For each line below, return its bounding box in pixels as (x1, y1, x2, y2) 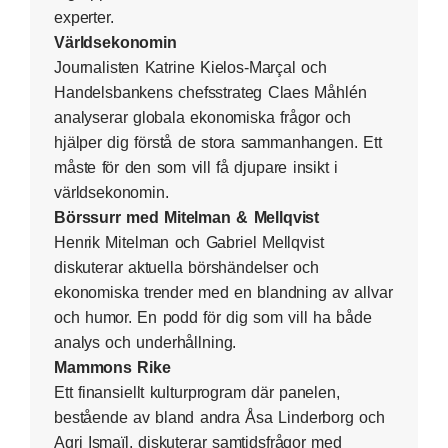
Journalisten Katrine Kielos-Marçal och (54, 58, 327, 76)
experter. (54, 8, 114, 26)
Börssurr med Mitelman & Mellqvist (54, 208, 320, 226)
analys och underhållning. (54, 333, 237, 351)
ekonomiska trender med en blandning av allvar (54, 283, 393, 301)
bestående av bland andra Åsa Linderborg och (54, 408, 385, 426)
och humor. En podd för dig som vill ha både (54, 308, 372, 326)
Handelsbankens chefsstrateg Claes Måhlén (54, 83, 367, 101)
